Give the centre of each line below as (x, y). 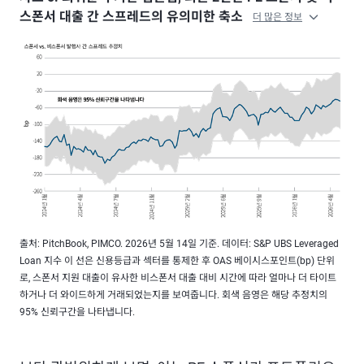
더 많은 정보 (277, 17)
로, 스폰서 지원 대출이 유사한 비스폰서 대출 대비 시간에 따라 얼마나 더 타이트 (178, 278)
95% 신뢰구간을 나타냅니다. (77, 312)
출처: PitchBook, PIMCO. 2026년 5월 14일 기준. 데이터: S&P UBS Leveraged (179, 244)
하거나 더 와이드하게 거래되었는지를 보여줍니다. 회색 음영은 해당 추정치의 (173, 295)
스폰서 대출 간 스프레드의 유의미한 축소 (133, 17)
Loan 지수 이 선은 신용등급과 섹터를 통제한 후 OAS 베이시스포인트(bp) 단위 (177, 261)
